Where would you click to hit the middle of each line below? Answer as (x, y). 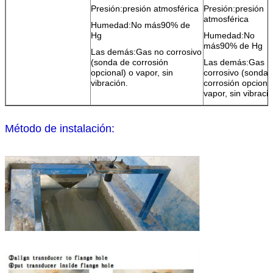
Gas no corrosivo (169, 51)
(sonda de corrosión (129, 62)
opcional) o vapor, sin (132, 72)
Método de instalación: (60, 128)
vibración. (109, 83)
